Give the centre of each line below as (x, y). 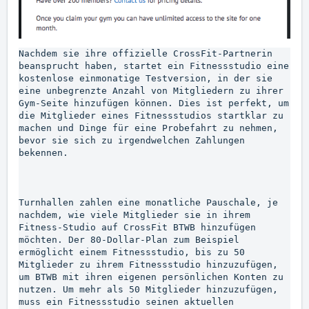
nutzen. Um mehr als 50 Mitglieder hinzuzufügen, (148, 289)
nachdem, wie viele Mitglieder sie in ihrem (134, 215)
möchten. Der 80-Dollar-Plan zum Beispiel (129, 239)
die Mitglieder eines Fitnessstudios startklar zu (151, 115)
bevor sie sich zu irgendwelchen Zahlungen (132, 140)
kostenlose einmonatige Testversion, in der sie (146, 78)
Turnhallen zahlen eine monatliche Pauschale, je (148, 202)
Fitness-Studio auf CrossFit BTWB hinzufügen (137, 227)
